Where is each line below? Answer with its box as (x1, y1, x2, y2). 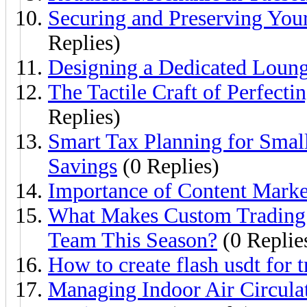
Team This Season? (48, 228, 217, 252)
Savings (48, 153, 117, 178)
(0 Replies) (117, 153, 219, 178)
